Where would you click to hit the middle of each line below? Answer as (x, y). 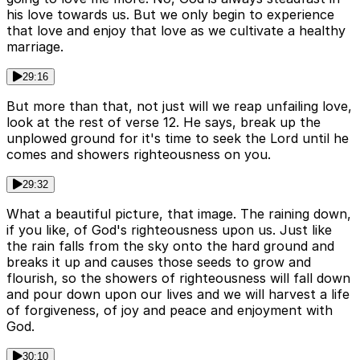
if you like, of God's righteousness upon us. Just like (169, 229)
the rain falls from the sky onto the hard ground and (170, 245)
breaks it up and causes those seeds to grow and (159, 262)
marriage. (35, 46)
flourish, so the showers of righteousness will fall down (178, 278)
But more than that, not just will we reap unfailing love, (179, 106)
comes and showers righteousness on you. (139, 154)
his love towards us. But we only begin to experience (170, 14)
